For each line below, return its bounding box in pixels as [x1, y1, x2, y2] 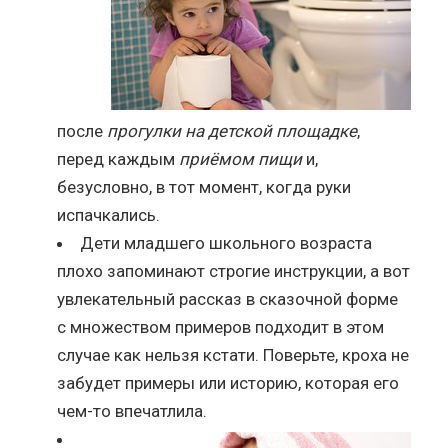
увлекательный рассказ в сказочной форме [57, 288, 399, 309]
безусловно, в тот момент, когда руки [57, 176, 352, 197]
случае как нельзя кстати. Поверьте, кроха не [57, 344, 410, 365]
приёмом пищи [179, 148, 303, 169]
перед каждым [57, 148, 180, 169]
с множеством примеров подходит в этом [57, 316, 385, 337]
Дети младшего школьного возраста [80, 232, 373, 253]
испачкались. [57, 204, 161, 225]
